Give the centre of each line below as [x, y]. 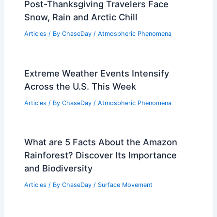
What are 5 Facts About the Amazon [101, 142]
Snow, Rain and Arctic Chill [81, 17]
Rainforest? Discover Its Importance [100, 155]
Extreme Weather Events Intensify [96, 73]
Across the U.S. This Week [80, 86]
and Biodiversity [58, 168]
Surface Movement [125, 185]
